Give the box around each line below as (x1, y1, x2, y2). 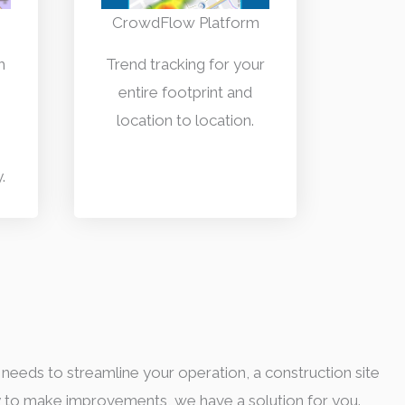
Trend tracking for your (106, 54, 265, 73)
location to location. (117, 110, 254, 129)
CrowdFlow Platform (111, 13, 259, 32)
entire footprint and (118, 82, 252, 101)
